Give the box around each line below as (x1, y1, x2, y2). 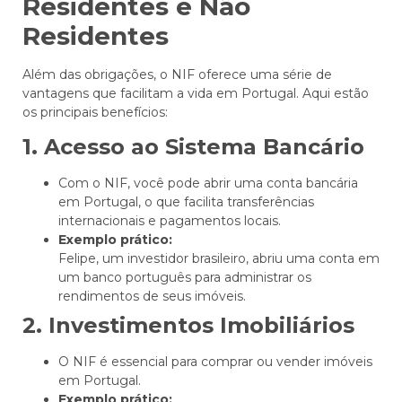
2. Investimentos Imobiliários (22, 312, 354, 339)
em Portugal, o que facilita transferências (58, 194, 314, 211)
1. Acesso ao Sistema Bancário (22, 134, 364, 161)
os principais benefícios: (22, 103, 168, 120)
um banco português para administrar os (58, 269, 311, 286)
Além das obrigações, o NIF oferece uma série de (22, 66, 332, 83)
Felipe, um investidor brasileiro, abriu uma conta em (58, 250, 380, 267)
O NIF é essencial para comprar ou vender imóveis (58, 354, 372, 371)
